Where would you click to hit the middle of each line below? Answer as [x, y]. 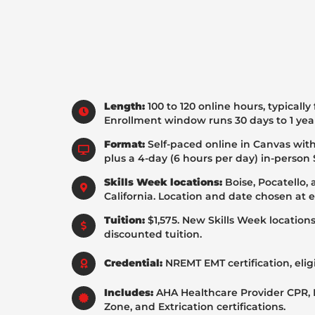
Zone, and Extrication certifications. [195, 306]
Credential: [133, 263]
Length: [124, 106]
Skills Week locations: [163, 182]
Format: [124, 144]
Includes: [129, 292]
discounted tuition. [153, 234]
